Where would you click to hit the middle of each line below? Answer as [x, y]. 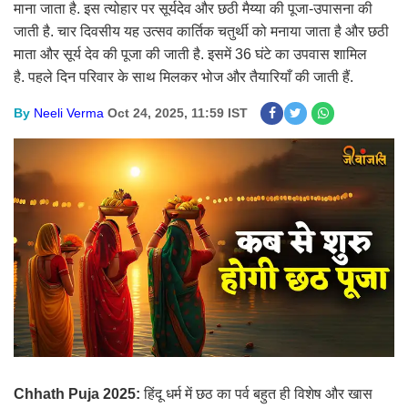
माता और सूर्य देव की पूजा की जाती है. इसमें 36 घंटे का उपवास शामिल [190, 54]
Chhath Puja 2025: [79, 394]
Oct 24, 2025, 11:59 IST [178, 113]
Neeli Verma [69, 113]
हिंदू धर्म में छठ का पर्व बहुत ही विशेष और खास [258, 394]
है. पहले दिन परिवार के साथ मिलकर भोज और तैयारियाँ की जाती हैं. [184, 77]
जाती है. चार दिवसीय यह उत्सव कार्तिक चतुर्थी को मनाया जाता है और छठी [201, 31]
